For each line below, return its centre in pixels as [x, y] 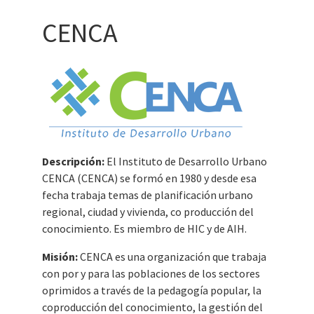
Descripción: [74, 161]
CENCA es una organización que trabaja [172, 257]
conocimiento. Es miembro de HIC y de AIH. [144, 228]
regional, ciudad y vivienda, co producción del [148, 212]
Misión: [60, 257]
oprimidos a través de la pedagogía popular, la [151, 290]
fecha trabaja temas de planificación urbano [147, 195]
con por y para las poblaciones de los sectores [151, 273]
